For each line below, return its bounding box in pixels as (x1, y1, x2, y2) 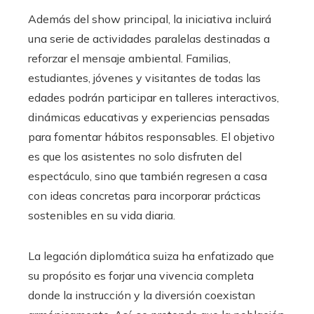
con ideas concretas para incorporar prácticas (28, 188, 261, 203)
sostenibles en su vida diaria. (28, 207, 175, 222)
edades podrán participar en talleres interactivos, (28, 90, 279, 104)
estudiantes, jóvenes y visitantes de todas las (28, 70, 261, 85)
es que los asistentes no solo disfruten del (28, 149, 242, 163)
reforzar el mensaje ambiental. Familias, (28, 50, 231, 65)
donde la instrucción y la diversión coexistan (28, 287, 255, 302)
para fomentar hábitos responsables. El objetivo (28, 129, 275, 144)
